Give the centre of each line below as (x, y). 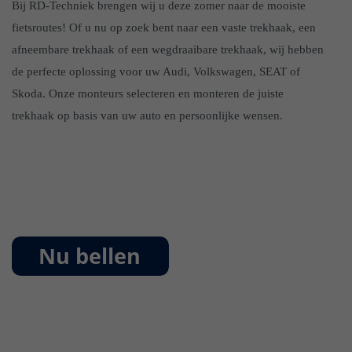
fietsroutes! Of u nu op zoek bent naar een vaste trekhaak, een (164, 27)
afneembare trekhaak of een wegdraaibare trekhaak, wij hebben (168, 49)
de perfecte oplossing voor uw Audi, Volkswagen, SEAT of (156, 71)
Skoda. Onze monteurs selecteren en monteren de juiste (148, 93)
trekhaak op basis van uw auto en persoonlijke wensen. (147, 115)
